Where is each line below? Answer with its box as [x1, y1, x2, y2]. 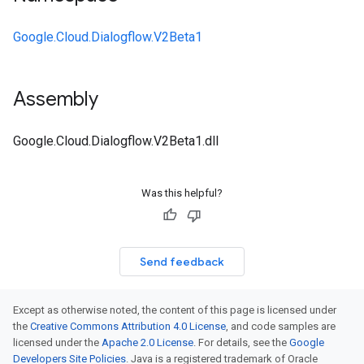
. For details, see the [193, 336, 289, 349]
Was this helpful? [141, 187, 223, 199]
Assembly [13, 87, 98, 111]
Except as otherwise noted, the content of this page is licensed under [13, 304, 336, 316]
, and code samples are [226, 320, 336, 332]
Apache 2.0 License [102, 336, 193, 349]
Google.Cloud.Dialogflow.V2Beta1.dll [13, 133, 219, 149]
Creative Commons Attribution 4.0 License [30, 320, 226, 332]
